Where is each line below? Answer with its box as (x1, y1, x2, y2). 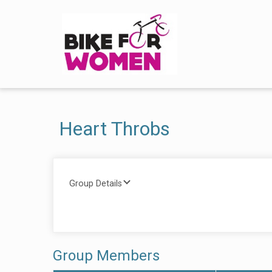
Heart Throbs (59, 117, 170, 140)
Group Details (69, 178, 122, 189)
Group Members (53, 247, 160, 264)
